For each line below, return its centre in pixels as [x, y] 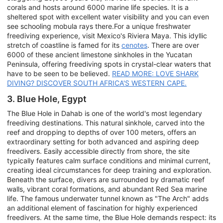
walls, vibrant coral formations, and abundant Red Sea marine [107, 189]
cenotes [134, 45]
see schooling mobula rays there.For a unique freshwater [99, 26]
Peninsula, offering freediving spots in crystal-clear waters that [109, 64]
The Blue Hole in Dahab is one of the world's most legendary [105, 113]
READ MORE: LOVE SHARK [155, 73]
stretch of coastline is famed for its [64, 45]
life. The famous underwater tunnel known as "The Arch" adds [108, 199]
